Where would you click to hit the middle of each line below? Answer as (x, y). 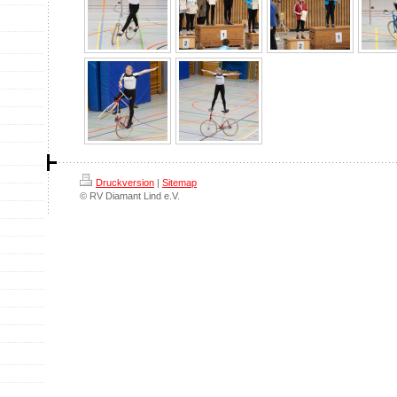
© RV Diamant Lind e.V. (130, 196)
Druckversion (125, 183)
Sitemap (179, 183)
